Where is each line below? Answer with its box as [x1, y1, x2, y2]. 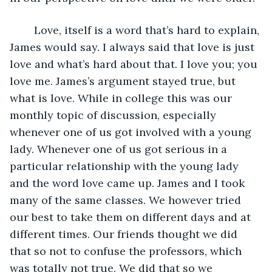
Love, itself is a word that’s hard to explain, [22, 22, 262, 37]
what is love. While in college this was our [10, 90, 235, 105]
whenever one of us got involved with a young [10, 124, 254, 139]
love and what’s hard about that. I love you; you [10, 56, 260, 71]
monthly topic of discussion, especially [10, 107, 219, 122]
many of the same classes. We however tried [10, 192, 244, 207]
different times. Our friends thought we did [10, 226, 240, 241]
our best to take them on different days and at [10, 209, 254, 224]
